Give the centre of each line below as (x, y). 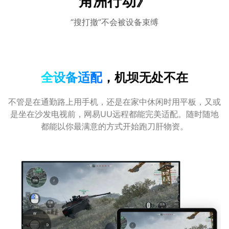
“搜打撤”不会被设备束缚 (114, 22)
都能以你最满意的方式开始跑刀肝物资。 (114, 126)
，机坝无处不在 (145, 77)
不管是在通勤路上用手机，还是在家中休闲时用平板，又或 (114, 102)
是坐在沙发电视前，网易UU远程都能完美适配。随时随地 (114, 114)
